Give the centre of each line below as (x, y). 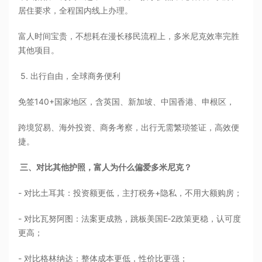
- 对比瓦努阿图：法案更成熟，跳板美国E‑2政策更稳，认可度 (130, 219)
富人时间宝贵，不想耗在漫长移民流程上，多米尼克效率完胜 (129, 36)
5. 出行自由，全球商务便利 (70, 76)
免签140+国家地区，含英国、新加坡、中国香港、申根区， (127, 102)
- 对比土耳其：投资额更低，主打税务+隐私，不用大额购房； (130, 193)
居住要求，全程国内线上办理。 (76, 11)
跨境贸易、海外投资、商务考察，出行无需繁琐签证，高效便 (129, 127)
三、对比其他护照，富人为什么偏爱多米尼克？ (105, 167)
